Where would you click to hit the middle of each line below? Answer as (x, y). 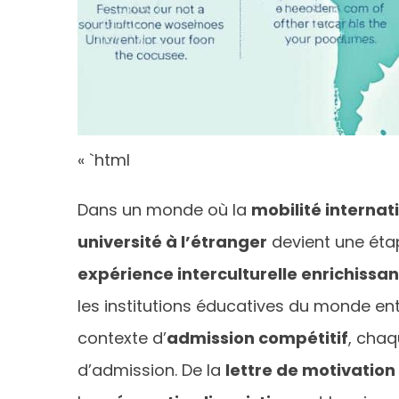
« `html (104, 159)
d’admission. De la (151, 370)
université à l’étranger (172, 241)
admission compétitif (257, 338)
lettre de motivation (310, 370)
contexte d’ (122, 338)
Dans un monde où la (164, 209)
